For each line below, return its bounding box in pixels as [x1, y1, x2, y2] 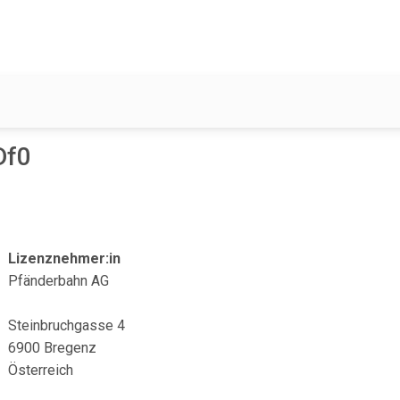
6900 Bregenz [8, 339, 97, 356]
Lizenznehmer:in [8, 250, 121, 267]
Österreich [8, 362, 74, 379]
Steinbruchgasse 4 [8, 317, 126, 334]
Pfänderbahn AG [8, 272, 110, 289]
